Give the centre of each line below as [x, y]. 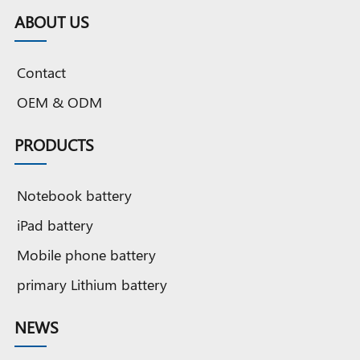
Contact [41, 72]
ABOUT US [52, 22]
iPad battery [55, 225]
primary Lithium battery [92, 284]
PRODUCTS [54, 145]
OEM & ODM [59, 102]
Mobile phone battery [86, 255]
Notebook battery [74, 195]
